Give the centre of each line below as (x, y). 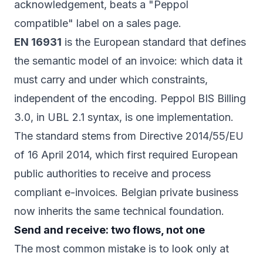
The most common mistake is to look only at (122, 249)
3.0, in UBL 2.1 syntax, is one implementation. (124, 117)
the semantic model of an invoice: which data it (128, 61)
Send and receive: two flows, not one (109, 230)
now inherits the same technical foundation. (119, 211)
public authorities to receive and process (112, 174)
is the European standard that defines (154, 42)
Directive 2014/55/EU (191, 136)
